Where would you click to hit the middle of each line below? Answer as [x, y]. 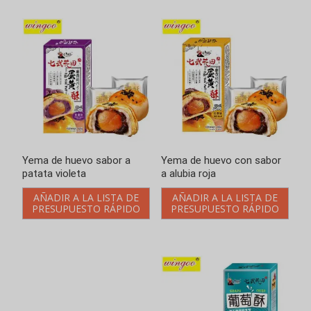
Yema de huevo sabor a [76, 161]
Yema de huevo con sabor [221, 161]
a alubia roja [188, 174]
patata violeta [54, 174]
